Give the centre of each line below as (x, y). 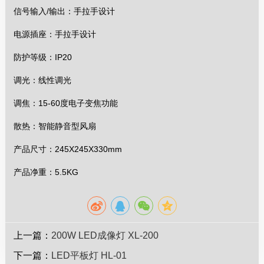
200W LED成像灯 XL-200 (105, 236)
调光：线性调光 (43, 80)
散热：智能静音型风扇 (55, 126)
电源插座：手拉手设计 (55, 34)
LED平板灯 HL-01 (89, 256)
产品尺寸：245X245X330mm (68, 149)
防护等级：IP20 (43, 57)
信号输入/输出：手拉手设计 (65, 11)
